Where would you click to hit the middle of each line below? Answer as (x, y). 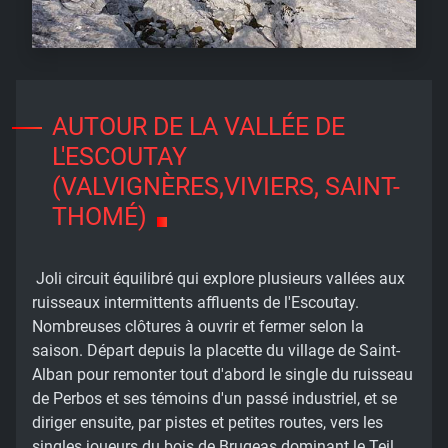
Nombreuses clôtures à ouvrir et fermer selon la (198, 327)
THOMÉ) (99, 217)
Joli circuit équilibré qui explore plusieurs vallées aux (218, 279)
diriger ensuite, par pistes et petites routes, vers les (207, 423)
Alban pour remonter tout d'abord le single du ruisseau (222, 375)
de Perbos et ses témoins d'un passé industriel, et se (214, 399)
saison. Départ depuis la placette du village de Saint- (216, 351)
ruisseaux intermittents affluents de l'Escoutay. (195, 303)
